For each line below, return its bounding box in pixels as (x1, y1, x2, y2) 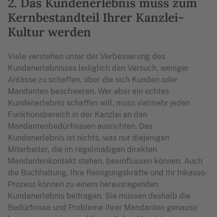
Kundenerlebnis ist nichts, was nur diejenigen (8, 133, 170, 142)
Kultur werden (8, 24, 91, 40)
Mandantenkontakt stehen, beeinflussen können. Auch (8, 156, 202, 166)
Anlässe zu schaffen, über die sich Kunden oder (8, 75, 178, 84)
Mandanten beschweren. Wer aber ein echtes (8, 87, 169, 96)
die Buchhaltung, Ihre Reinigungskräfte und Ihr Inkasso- (8, 168, 208, 177)
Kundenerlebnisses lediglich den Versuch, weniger (8, 63, 189, 73)
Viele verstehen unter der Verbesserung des (8, 52, 165, 61)
